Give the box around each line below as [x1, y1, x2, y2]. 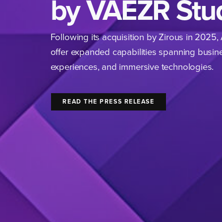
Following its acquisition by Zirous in [50, 30, 195, 43]
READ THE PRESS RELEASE [62, 97, 155, 107]
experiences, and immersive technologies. [50, 59, 214, 73]
